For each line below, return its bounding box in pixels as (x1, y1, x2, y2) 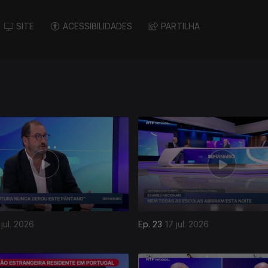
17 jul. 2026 (165, 218, 209, 229)
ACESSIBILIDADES (63, 21, 132, 32)
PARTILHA (161, 21, 200, 32)
